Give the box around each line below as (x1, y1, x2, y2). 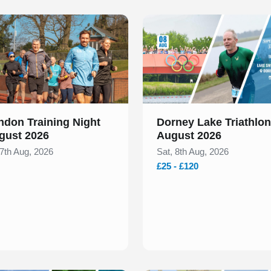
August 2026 (157, 129, 221, 142)
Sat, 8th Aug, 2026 (157, 146, 229, 157)
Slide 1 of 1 (142, 16, 191, 27)
